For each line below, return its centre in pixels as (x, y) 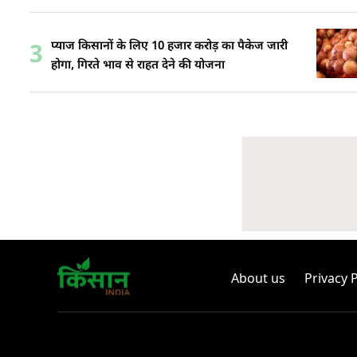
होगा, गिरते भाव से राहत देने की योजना (138, 65)
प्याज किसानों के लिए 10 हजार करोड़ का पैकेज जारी (169, 46)
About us (258, 278)
